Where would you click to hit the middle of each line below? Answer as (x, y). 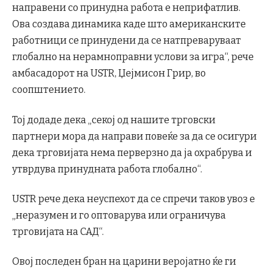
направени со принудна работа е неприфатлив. (126, 8)
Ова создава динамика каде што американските (129, 24)
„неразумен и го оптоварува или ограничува (119, 215)
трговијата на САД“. (58, 231)
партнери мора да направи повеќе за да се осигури (134, 136)
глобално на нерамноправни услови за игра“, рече (133, 57)
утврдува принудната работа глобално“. (107, 169)
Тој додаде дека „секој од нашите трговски (114, 120)
